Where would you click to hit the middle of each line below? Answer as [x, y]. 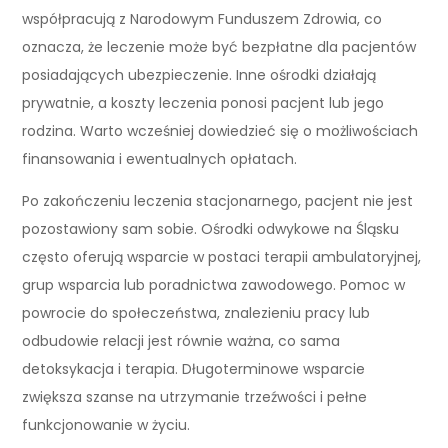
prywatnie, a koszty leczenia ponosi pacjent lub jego [203, 102]
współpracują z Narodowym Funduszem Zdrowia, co [202, 18]
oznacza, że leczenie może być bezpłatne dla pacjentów [219, 46]
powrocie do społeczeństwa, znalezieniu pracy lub [196, 312]
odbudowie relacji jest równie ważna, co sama [181, 340]
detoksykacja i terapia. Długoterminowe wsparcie [194, 368]
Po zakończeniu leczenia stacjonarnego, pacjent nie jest [218, 200]
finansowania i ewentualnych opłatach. [160, 158]
